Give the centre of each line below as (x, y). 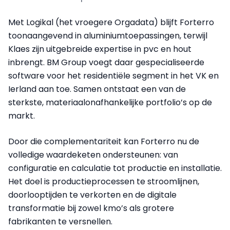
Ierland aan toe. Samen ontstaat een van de (97, 89)
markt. (22, 116)
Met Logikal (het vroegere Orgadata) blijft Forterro (111, 23)
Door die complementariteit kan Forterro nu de (104, 142)
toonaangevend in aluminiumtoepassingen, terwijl (108, 36)
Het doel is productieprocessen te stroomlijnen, (104, 182)
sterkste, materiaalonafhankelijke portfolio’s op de (110, 103)
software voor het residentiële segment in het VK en (113, 76)
